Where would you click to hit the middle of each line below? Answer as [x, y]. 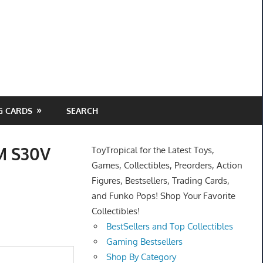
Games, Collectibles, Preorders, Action [167, 166]
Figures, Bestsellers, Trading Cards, [160, 181]
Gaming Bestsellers [145, 242]
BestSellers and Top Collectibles [170, 227]
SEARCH [82, 110]
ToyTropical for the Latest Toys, [153, 150]
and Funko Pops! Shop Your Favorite [163, 196]
